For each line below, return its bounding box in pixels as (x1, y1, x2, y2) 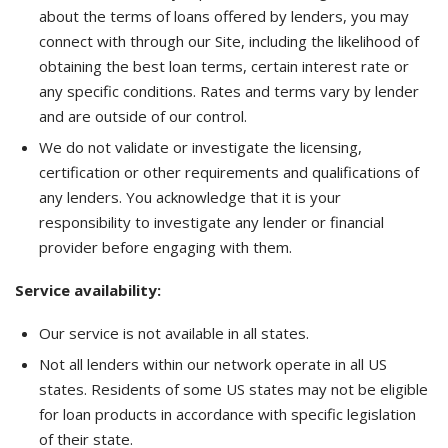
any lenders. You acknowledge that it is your (39, 187, 341, 207)
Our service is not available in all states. (39, 323, 309, 343)
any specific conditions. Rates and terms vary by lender (39, 81, 419, 101)
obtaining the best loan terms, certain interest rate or (39, 56, 409, 76)
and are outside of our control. (39, 106, 247, 126)
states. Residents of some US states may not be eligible (39, 379, 428, 399)
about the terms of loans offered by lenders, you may (39, 6, 409, 26)
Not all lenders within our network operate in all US (39, 354, 387, 374)
